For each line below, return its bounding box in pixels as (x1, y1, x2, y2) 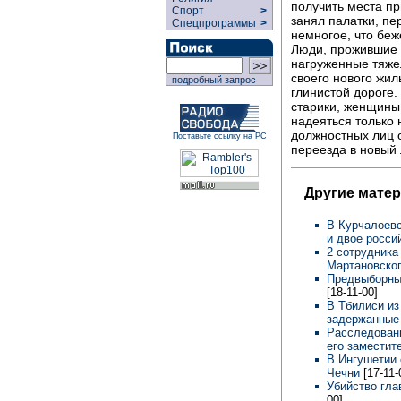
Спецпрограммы (166, 17, 259, 30)
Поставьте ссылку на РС (172, 132, 267, 141)
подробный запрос (166, 74, 256, 85)
